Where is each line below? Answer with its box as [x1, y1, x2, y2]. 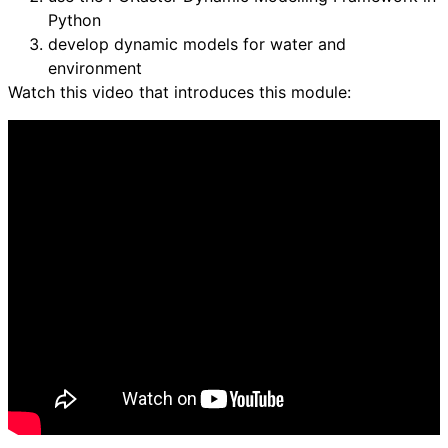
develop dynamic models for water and [48, 34, 346, 54]
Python [48, 10, 101, 30]
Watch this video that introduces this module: [8, 82, 351, 102]
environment [48, 58, 142, 78]
